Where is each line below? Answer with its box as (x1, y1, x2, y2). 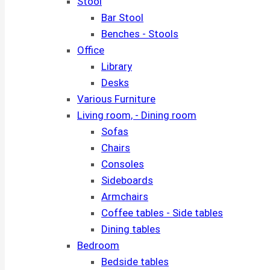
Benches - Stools (101, 28, 178, 40)
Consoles (101, 158, 144, 170)
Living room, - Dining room (77, 109, 196, 121)
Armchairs (101, 190, 148, 202)
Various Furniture (77, 93, 155, 105)
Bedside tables (101, 256, 169, 268)
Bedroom (77, 239, 119, 251)
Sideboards (101, 174, 153, 186)
